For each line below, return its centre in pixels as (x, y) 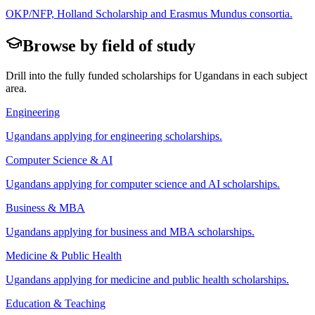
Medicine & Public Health (64, 256)
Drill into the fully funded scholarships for (100, 76)
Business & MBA (45, 208)
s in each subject (271, 76)
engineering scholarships (165, 136)
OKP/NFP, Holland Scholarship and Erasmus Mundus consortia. (149, 14)
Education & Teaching (56, 304)
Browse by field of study (109, 46)
